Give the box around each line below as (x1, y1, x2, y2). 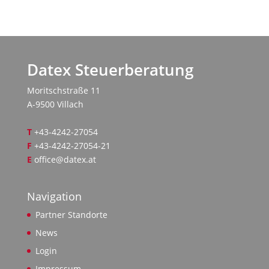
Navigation (26, 189, 82, 204)
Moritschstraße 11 (26, 85, 100, 96)
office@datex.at (34, 154, 96, 165)
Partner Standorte (35, 209, 107, 221)
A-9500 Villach (26, 98, 83, 110)
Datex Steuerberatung (26, 59, 193, 80)
